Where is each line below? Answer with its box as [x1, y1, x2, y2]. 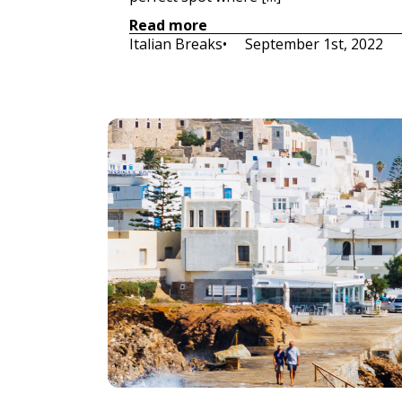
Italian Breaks [129, 34, 223, 54]
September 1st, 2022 [245, 34, 383, 54]
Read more [129, 14, 207, 35]
